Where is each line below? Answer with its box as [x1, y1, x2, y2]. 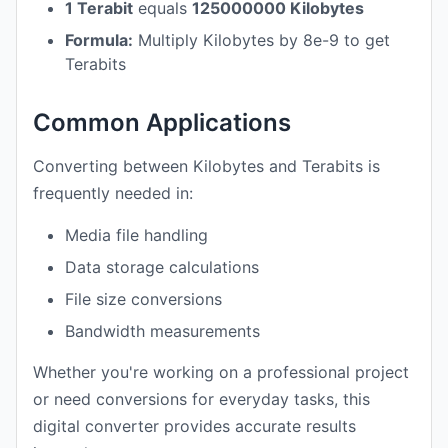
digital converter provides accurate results [33, 416, 356, 436]
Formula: [65, 30, 133, 50]
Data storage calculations [65, 257, 259, 277]
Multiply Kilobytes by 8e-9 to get [133, 30, 390, 50]
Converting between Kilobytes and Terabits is [33, 156, 380, 176]
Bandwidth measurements [65, 321, 260, 341]
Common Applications [33, 108, 291, 137]
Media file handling [65, 225, 208, 245]
